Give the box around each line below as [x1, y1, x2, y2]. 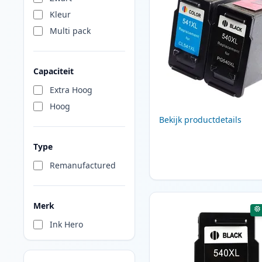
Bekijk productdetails [158, 114, 242, 126]
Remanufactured [50, 160, 116, 171]
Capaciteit [33, 65, 74, 77]
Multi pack [50, 25, 91, 37]
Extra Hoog [50, 84, 92, 96]
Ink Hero [50, 219, 83, 230]
